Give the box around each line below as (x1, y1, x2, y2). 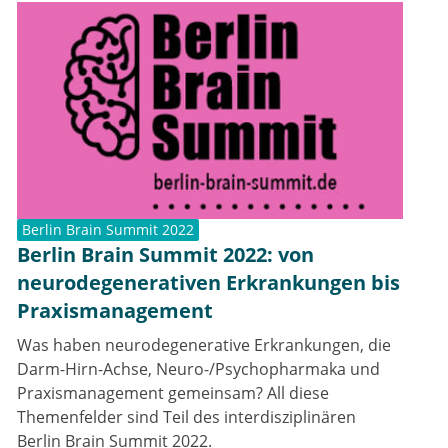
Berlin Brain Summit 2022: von (17, 240, 314, 268)
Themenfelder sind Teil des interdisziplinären (17, 405, 356, 428)
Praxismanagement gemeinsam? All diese (17, 381, 329, 404)
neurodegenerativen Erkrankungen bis (17, 268, 400, 296)
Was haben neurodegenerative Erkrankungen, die (17, 333, 391, 356)
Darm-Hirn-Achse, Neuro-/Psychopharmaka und (17, 357, 380, 380)
